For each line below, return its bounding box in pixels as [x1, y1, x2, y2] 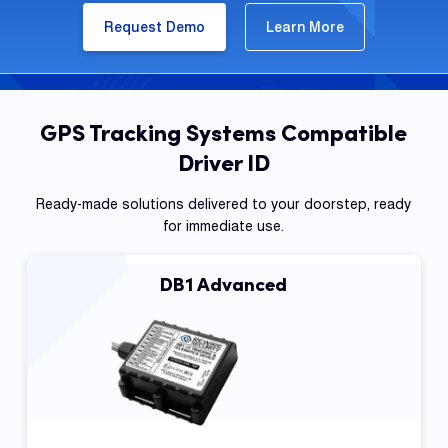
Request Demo [104, 19, 205, 36]
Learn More [266, 19, 344, 36]
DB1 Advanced [160, 271, 288, 296]
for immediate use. [163, 217, 284, 234]
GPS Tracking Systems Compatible [40, 118, 408, 148]
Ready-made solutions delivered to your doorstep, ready [36, 195, 412, 212]
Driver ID [177, 148, 270, 178]
